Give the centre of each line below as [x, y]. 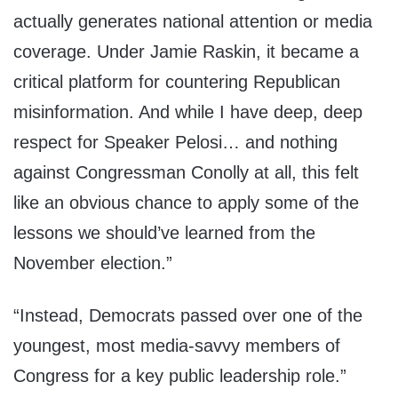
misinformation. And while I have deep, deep [188, 112]
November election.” [93, 263]
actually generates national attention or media [193, 22]
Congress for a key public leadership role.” [180, 376]
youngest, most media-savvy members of [177, 346]
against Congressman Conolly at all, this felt [186, 173]
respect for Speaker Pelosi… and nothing [175, 143]
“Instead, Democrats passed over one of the [188, 316]
